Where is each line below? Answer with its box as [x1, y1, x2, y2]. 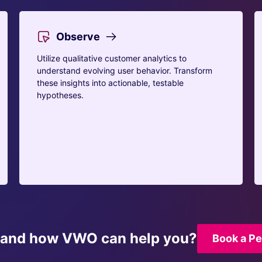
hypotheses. [37, 90, 84, 100]
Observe [56, 30, 101, 43]
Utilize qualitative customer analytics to [37, 53, 187, 63]
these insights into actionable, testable [37, 78, 184, 88]
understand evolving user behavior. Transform [37, 65, 213, 75]
